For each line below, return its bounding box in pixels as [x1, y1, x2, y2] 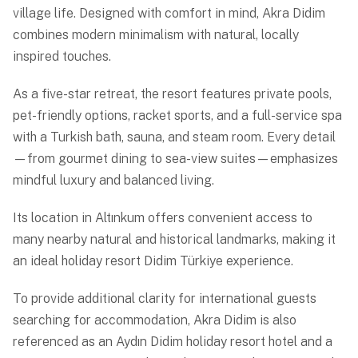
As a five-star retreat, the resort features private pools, [13, 86, 332, 102]
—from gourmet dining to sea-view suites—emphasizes [13, 151, 338, 167]
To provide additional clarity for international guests [13, 291, 316, 307]
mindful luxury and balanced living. [13, 173, 214, 189]
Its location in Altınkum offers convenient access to [13, 210, 312, 226]
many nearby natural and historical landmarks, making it [13, 232, 336, 248]
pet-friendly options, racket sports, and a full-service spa [13, 108, 342, 124]
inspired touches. [13, 49, 111, 65]
